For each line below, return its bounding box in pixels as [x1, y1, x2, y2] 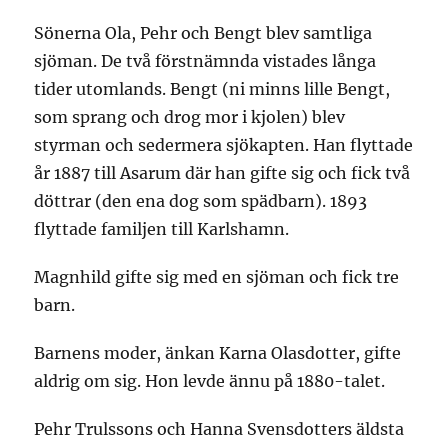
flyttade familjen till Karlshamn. [34, 219, 290, 239]
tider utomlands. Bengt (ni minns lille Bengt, [34, 79, 391, 99]
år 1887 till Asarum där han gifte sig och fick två [34, 163, 411, 183]
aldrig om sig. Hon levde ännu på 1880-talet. [34, 371, 386, 391]
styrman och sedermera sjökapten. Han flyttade [34, 135, 414, 155]
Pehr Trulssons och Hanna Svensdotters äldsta [34, 419, 405, 439]
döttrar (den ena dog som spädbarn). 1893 [34, 191, 368, 211]
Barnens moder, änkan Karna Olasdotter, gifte [34, 343, 402, 363]
